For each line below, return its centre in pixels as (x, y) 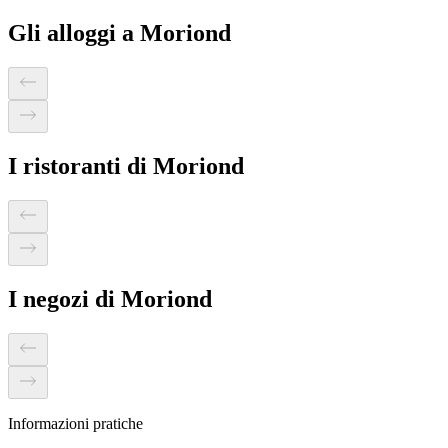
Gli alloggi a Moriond (119, 33)
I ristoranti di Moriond (126, 166)
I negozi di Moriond (110, 298)
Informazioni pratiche (75, 423)
